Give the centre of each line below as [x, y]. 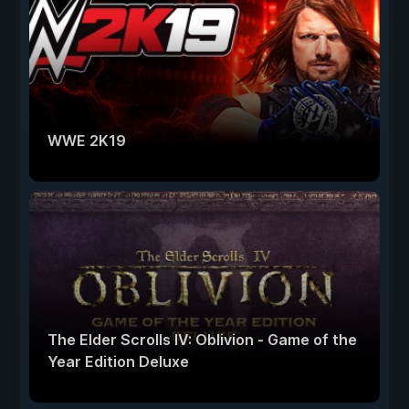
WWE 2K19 [87, 140]
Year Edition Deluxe [118, 361]
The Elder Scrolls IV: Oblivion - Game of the [202, 339]
